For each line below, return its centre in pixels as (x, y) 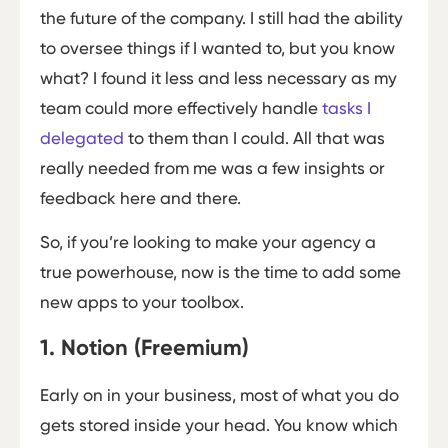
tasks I (346, 107)
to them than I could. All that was (254, 137)
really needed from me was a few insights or (212, 167)
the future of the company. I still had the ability (221, 17)
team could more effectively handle (181, 107)
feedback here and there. (140, 197)
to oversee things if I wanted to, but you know (217, 47)
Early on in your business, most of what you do (219, 395)
